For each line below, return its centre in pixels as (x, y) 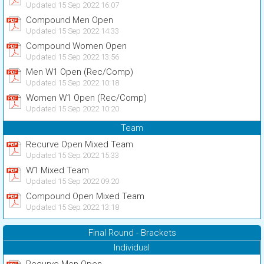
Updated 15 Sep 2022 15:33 (72, 155)
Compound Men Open (70, 20)
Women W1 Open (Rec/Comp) (86, 98)
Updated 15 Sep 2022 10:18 (72, 83)
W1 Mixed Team (57, 170)
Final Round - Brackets (132, 233)
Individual (132, 247)
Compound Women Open (76, 46)
